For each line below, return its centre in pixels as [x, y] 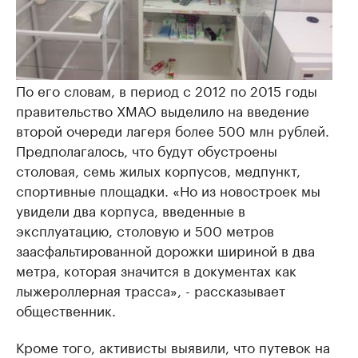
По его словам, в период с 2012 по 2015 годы [167, 89]
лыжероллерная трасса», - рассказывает [151, 289]
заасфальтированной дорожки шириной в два [165, 249]
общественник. [66, 309]
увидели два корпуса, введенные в [131, 209]
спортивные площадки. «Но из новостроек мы [168, 189]
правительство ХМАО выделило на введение [163, 109]
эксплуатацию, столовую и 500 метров [145, 229]
